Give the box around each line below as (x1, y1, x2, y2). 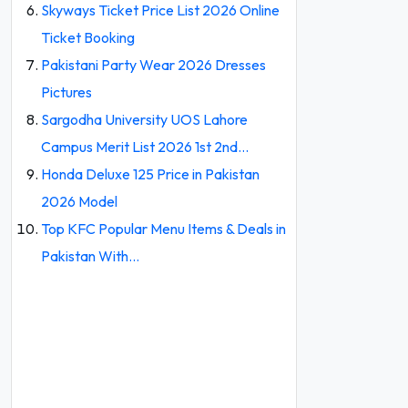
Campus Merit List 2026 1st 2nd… (41, 138, 249, 156)
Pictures (41, 83, 92, 101)
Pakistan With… (41, 247, 139, 265)
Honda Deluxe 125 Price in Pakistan (41, 165, 260, 183)
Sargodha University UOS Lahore (41, 110, 248, 128)
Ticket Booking (41, 28, 135, 46)
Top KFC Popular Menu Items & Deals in (41, 219, 286, 238)
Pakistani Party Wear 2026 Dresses (41, 56, 266, 74)
